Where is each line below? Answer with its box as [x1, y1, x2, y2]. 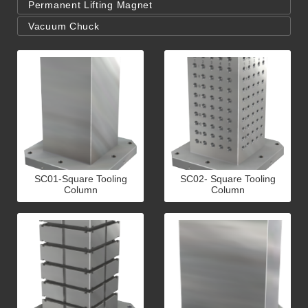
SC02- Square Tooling [179, 173, 276, 184]
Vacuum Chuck [28, 21, 100, 32]
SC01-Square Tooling [34, 173, 127, 184]
